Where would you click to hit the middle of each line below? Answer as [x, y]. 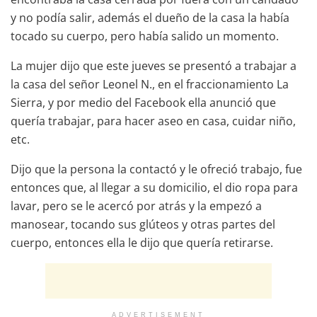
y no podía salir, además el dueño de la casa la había [150, 17]
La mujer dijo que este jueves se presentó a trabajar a [154, 65]
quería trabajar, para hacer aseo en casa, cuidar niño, [153, 121]
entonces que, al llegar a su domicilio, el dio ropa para [154, 187]
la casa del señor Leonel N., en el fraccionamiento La [150, 84]
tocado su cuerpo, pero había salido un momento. [145, 36]
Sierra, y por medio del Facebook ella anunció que [143, 102]
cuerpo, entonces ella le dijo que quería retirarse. [142, 242]
